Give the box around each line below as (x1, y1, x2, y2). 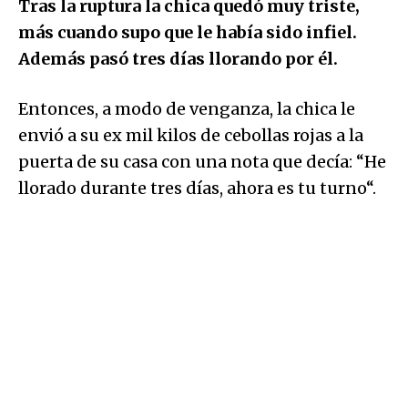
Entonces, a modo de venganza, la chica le (18, 97, 355, 119)
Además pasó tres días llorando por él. (18, 47, 338, 69)
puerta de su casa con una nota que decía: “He (18, 150, 386, 172)
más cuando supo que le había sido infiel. (18, 21, 357, 43)
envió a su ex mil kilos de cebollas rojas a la (18, 124, 363, 146)
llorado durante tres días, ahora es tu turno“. (18, 177, 376, 199)
